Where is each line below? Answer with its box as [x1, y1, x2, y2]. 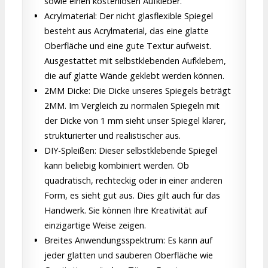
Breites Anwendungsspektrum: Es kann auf [44, 234, 212, 246]
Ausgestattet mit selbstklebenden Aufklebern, [44, 55, 226, 67]
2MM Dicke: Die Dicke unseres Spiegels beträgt [44, 85, 231, 97]
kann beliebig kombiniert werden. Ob [44, 160, 189, 172]
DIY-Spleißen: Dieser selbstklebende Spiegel [44, 145, 217, 157]
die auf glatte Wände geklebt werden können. [44, 70, 224, 82]
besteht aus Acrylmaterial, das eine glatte [44, 25, 209, 37]
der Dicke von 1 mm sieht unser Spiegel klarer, [44, 115, 226, 127]
